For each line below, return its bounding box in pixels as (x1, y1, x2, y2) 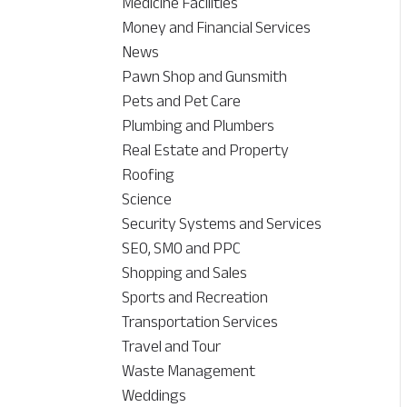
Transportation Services (122, 306, 279, 338)
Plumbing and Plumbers (122, 110, 275, 142)
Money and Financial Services (122, 12, 312, 44)
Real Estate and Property (122, 134, 290, 166)
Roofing (122, 159, 175, 191)
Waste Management (122, 355, 256, 387)
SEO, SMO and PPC (122, 233, 242, 264)
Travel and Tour (122, 331, 222, 362)
